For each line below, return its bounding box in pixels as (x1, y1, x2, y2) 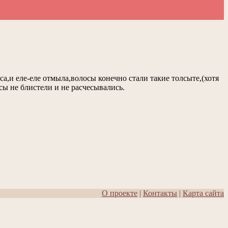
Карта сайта (183, 189, 224, 198)
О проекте (102, 189, 137, 198)
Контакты (143, 189, 177, 198)
